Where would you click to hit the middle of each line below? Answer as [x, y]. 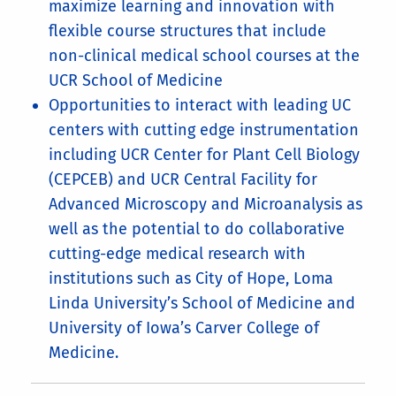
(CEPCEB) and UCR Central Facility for [183, 180]
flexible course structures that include [187, 31]
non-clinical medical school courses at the [204, 56]
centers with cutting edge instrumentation [204, 130]
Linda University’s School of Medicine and [202, 304]
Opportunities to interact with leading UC [200, 106]
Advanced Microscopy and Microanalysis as [206, 205]
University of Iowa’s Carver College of [184, 328]
